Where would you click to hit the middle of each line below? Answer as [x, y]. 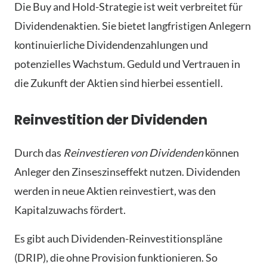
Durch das [39, 152]
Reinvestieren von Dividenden [133, 152]
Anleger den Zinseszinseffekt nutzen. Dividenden [127, 171]
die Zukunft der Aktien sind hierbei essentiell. [119, 83]
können [221, 152]
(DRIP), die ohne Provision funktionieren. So [116, 257]
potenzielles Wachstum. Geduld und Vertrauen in [127, 63]
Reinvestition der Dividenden [111, 119]
